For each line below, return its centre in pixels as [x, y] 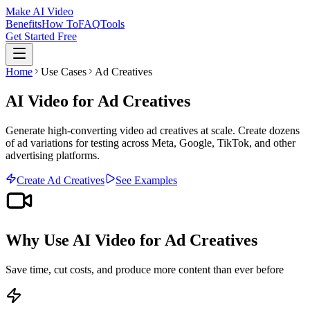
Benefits [24, 24]
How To [60, 24]
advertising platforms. [53, 155]
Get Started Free [41, 36]
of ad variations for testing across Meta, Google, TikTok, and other [151, 143]
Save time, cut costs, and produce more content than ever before [145, 269]
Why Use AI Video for [85, 240]
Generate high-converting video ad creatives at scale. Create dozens [153, 130]
